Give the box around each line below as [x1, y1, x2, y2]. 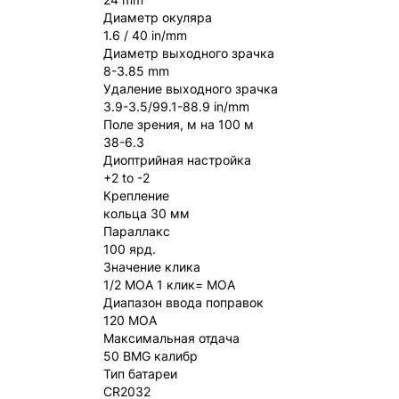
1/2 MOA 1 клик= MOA [103, 277, 235, 292]
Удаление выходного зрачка [103, 81, 278, 96]
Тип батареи [103, 366, 177, 381]
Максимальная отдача [103, 330, 240, 346]
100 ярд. [103, 241, 156, 256]
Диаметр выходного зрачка [103, 45, 274, 61]
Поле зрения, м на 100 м [103, 117, 254, 132]
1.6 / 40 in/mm [103, 28, 187, 43]
